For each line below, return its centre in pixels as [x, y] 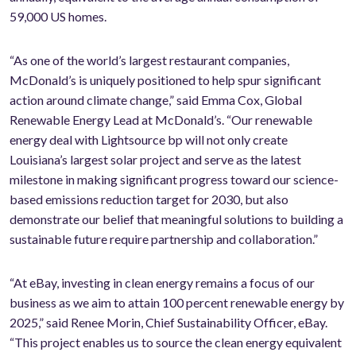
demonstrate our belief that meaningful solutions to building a [176, 219]
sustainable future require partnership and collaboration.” [164, 239]
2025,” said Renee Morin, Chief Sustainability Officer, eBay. [168, 323]
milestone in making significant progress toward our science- [174, 180]
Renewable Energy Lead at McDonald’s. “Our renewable [161, 120]
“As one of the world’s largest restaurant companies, [149, 60]
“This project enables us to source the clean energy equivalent [176, 342]
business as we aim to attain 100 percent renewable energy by [177, 303]
